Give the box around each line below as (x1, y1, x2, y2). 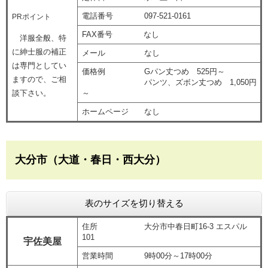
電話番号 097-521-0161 (81, 11, 191, 21)
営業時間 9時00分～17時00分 (81, 251, 212, 261)
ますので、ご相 (11, 75, 66, 84)
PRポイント (11, 13, 51, 21)
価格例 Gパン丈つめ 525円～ (81, 67, 225, 77)
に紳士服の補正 (11, 47, 66, 57)
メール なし (81, 48, 160, 58)
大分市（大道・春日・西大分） (15, 154, 166, 166)
